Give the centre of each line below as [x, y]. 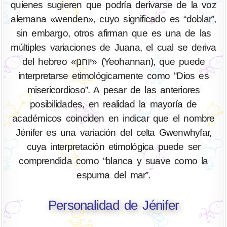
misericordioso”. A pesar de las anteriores [113, 90]
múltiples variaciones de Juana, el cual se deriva [113, 48]
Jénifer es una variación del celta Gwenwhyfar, [113, 133]
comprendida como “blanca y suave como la [113, 161]
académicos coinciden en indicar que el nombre [113, 119]
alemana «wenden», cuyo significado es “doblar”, [113, 19]
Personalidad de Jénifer [113, 205]
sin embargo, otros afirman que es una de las [113, 33]
